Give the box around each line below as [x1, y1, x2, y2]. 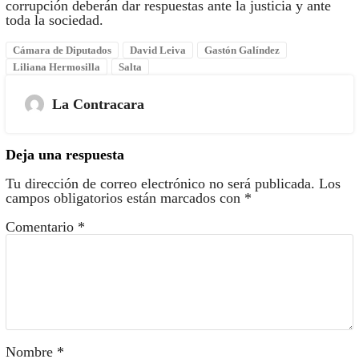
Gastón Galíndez [204, 44, 280, 57]
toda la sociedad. [5, 12, 103, 29]
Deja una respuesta [5, 147, 124, 163]
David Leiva [129, 44, 186, 57]
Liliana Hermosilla [12, 61, 100, 74]
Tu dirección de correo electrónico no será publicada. [5, 175, 315, 192]
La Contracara [51, 96, 144, 113]
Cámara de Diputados [12, 44, 111, 57]
